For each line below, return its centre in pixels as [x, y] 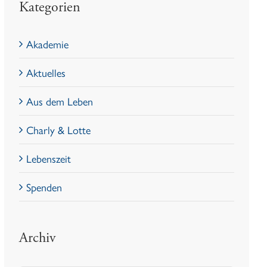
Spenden [44, 187]
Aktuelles [46, 72]
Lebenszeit [49, 158]
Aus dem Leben [60, 101]
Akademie [48, 44]
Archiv [38, 237]
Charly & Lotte [59, 129]
